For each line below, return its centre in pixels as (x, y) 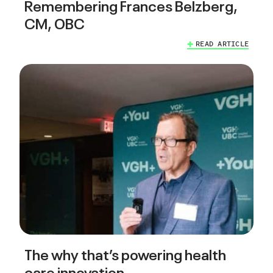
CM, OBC (55, 23)
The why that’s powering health (125, 253)
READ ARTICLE (222, 44)
